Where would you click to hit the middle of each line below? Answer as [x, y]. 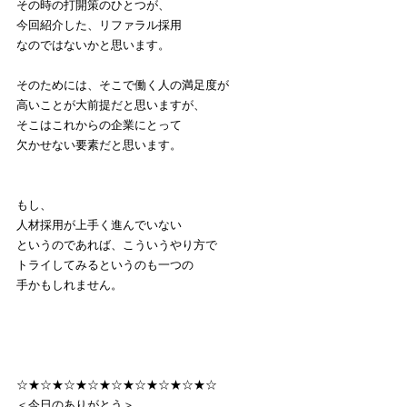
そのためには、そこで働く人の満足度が [123, 84]
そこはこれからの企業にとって [99, 124]
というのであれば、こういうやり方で [117, 244]
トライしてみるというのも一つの [105, 264]
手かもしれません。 [69, 284]
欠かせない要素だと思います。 [99, 144]
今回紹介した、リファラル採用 [99, 25]
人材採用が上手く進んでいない [99, 224]
